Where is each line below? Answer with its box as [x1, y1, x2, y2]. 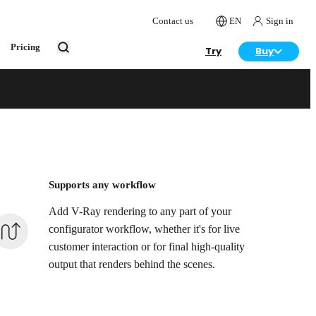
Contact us [152, 16, 193, 26]
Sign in [266, 16, 293, 26]
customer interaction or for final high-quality [49, 241, 245, 254]
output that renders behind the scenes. [49, 258, 216, 272]
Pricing [11, 42, 40, 52]
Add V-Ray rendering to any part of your [49, 205, 232, 219]
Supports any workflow [49, 179, 157, 191]
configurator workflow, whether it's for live [49, 223, 241, 236]
